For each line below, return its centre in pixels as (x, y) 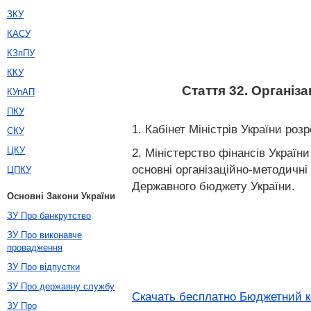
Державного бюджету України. (213, 186)
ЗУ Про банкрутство (49, 216)
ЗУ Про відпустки (43, 267)
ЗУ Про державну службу (61, 286)
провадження (35, 247)
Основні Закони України (61, 196)
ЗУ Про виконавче (44, 235)
